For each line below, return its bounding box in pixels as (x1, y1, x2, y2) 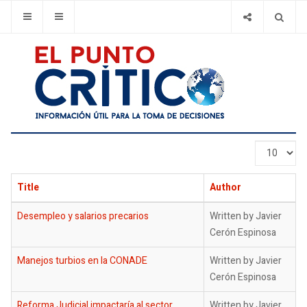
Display (255, 140, 288, 156)
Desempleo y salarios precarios (17, 209, 149, 223)
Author (210, 180, 241, 195)
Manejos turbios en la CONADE (17, 254, 147, 268)
